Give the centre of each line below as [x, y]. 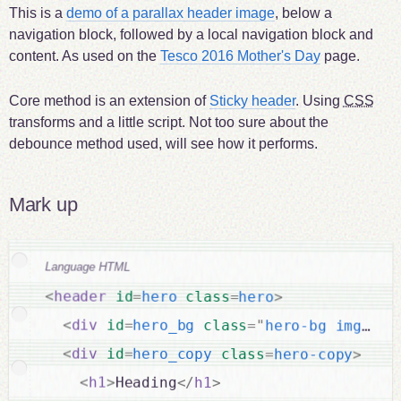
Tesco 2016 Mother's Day [240, 56]
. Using [319, 101]
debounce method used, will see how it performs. [163, 144]
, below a [303, 13]
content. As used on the [84, 56]
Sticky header [252, 101]
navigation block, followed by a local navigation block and [191, 35]
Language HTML [88, 266]
